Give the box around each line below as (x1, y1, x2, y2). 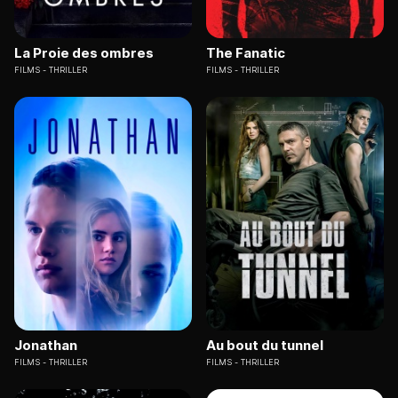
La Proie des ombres (14, 44, 154, 62)
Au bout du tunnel (206, 336, 323, 354)
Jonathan (14, 336, 77, 354)
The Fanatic (206, 44, 285, 62)
